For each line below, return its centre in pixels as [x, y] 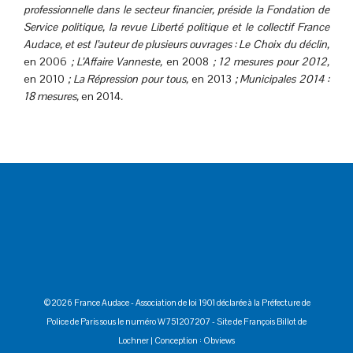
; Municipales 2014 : [281, 79]
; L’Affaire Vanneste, [115, 61]
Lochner [134, 340]
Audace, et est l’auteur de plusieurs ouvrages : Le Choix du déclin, [176, 44]
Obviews [219, 340]
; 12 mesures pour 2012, [269, 61]
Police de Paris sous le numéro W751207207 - [132, 321]
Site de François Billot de [262, 321]
